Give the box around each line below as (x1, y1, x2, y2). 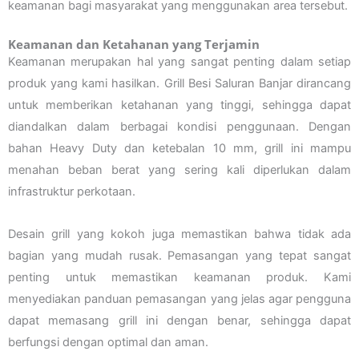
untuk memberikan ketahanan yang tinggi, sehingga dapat (8, 98, 351, 113)
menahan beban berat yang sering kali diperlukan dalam (8, 163, 351, 178)
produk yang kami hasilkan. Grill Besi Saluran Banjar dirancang (8, 76, 351, 91)
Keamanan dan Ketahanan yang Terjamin (8, 36, 260, 53)
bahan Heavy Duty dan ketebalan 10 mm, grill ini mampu (8, 141, 351, 156)
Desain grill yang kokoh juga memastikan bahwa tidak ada (8, 226, 351, 241)
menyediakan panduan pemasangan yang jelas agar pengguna (8, 291, 351, 306)
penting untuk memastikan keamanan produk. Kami (8, 269, 351, 284)
